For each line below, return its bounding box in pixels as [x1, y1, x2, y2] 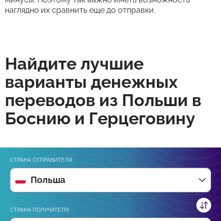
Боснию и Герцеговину [5, 109, 195, 128]
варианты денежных [5, 72, 178, 92]
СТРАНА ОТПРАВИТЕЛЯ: [10, 157, 73, 163]
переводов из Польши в [5, 90, 201, 110]
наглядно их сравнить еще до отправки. [5, 5, 155, 15]
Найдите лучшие [5, 54, 144, 74]
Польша [31, 175, 65, 185]
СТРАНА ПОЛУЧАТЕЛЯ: [10, 207, 70, 213]
